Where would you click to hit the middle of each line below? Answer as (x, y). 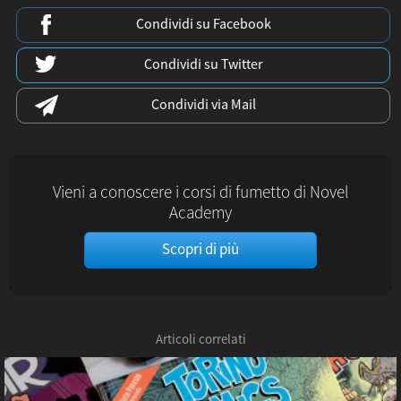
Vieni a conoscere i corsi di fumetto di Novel (200, 192)
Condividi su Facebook (203, 24)
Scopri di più (200, 249)
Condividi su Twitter (203, 64)
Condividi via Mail (203, 104)
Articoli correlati (200, 339)
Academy (200, 212)
